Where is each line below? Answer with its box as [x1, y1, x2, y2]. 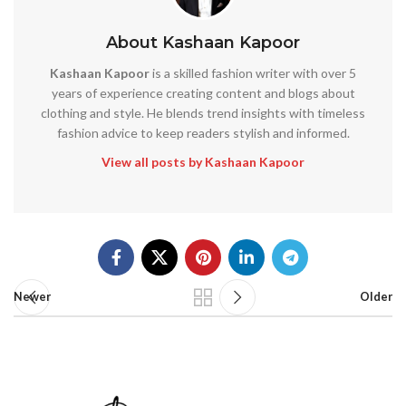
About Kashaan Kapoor [106, 32, 300, 53]
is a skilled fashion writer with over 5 [150, 64, 356, 81]
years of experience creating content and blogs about [51, 84, 355, 101]
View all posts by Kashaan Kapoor [101, 153, 304, 169]
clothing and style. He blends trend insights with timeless [41, 104, 365, 121]
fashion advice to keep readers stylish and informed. [56, 124, 350, 140]
